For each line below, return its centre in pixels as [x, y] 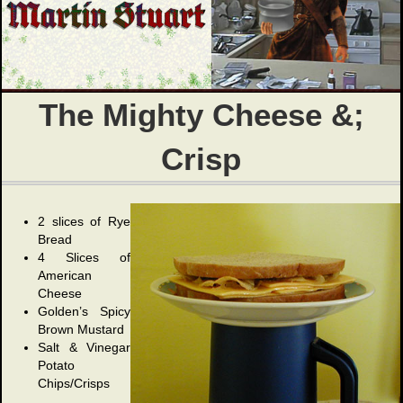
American [65, 276]
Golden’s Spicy [84, 312]
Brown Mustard [81, 330]
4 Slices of [84, 258]
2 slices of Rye [84, 222]
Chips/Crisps [74, 384]
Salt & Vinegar [84, 348]
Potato [56, 366]
